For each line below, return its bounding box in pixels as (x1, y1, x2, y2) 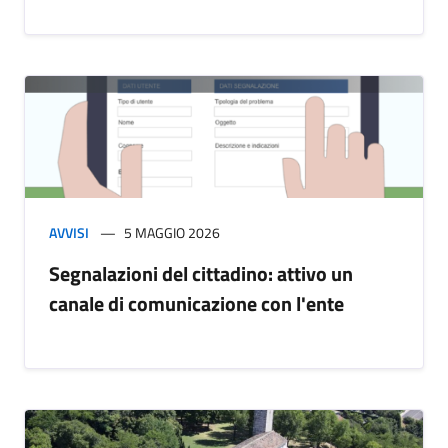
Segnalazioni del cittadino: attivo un (49, 258, 353, 290)
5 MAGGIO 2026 (124, 222, 220, 244)
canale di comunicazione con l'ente (49, 288, 344, 320)
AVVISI (49, 222, 89, 244)
